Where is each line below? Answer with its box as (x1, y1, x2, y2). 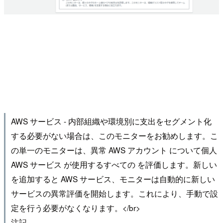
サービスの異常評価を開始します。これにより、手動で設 (10, 188, 218, 199)
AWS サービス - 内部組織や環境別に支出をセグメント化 (10, 115, 212, 127)
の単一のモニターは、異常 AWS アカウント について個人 (10, 144, 217, 156)
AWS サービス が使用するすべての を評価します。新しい (10, 159, 217, 170)
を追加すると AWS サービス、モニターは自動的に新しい (10, 173, 215, 185)
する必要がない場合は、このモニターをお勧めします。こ (10, 130, 218, 141)
